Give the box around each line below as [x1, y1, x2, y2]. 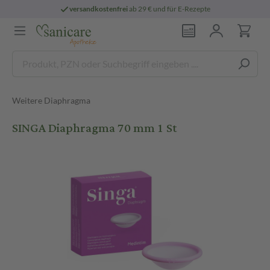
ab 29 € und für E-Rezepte [128, 4, 211, 13]
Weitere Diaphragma [12, 95, 90, 105]
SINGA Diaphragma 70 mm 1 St [12, 116, 177, 140]
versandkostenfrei [69, 4, 128, 13]
